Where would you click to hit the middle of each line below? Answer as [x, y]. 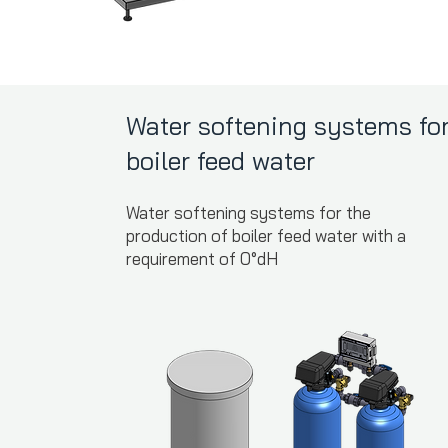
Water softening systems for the [249, 212]
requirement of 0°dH [202, 258]
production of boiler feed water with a [266, 235]
